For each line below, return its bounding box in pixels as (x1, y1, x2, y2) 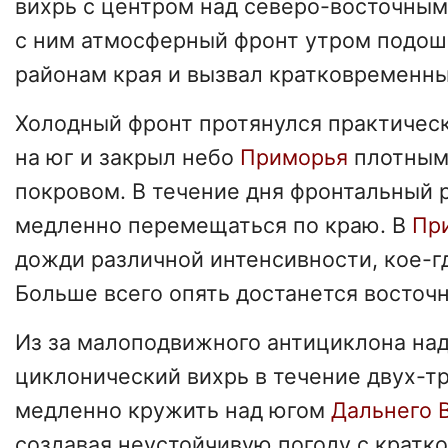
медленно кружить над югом (15, 396, 331, 423)
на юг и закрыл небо (15, 143, 240, 170)
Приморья (240, 143, 354, 170)
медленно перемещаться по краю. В (15, 211, 412, 238)
